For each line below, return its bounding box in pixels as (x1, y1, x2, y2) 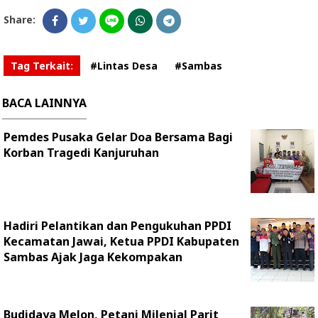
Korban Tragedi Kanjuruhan (4, 145, 159, 160)
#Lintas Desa (90, 59, 158, 72)
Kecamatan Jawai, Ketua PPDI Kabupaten (4, 234, 239, 249)
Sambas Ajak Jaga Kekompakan (4, 249, 182, 265)
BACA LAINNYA (2, 95, 87, 111)
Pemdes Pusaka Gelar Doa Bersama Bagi (4, 129, 233, 145)
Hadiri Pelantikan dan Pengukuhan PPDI (4, 218, 231, 234)
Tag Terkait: (11, 59, 73, 72)
